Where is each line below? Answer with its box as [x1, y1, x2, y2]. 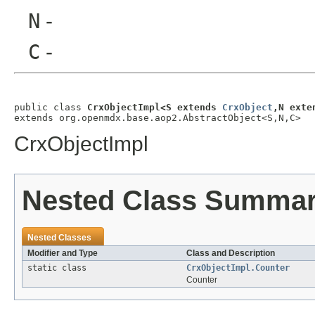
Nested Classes [27, 233, 91, 243]
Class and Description [186, 248, 275, 259]
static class [27, 263, 91, 274]
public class [14, 102, 87, 113]
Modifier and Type [27, 248, 98, 259]
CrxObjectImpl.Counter [186, 263, 290, 274]
